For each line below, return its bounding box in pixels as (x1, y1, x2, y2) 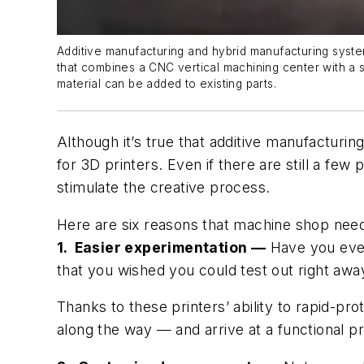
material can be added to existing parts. (57, 77, 276, 91)
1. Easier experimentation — (57, 238, 266, 256)
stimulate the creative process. (57, 179, 271, 197)
